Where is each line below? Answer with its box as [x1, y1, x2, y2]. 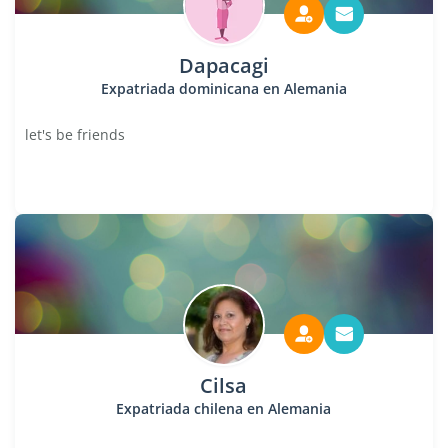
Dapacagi [178, 52, 269, 79]
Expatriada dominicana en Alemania [100, 79, 347, 98]
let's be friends [25, 125, 125, 144]
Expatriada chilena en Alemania [116, 399, 332, 418]
